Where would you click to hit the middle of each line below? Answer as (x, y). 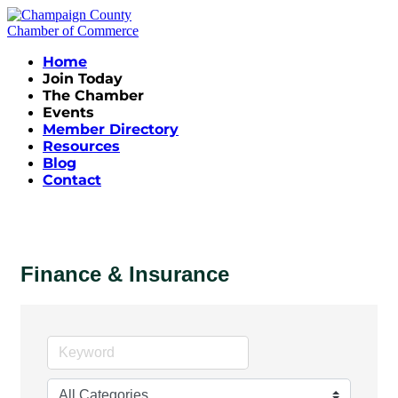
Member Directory (111, 129)
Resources (81, 146)
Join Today (83, 79)
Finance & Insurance (125, 274)
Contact (72, 180)
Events (68, 112)
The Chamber (93, 96)
